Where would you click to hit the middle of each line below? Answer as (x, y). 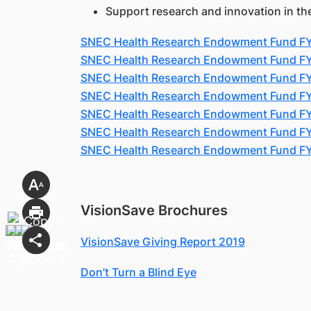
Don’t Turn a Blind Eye (138, 272)
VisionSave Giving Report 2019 (162, 242)
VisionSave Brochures (154, 210)
